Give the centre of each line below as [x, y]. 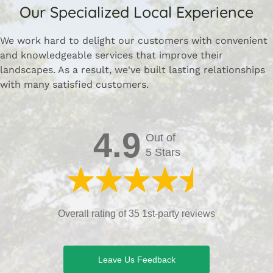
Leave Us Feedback [136, 259]
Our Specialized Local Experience [136, 12]
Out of [160, 137]
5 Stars [163, 152]
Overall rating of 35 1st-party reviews [136, 213]
